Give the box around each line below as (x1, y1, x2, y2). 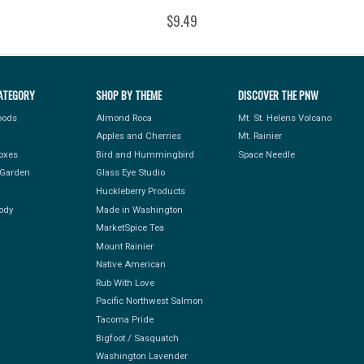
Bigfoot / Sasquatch (95, 331, 179, 344)
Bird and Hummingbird (95, 148, 194, 160)
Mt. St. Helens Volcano (237, 111, 331, 123)
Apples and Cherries (95, 130, 181, 142)
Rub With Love (95, 276, 154, 288)
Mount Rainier (95, 240, 154, 252)
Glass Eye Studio (95, 167, 165, 179)
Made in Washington (95, 203, 183, 215)
